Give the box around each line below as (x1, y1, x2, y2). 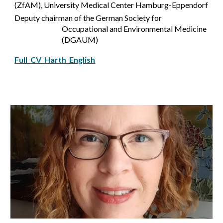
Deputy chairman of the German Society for (14, 12, 162, 22)
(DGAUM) (62, 34, 99, 44)
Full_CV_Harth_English (14, 54, 96, 64)
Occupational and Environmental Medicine (62, 23, 207, 33)
